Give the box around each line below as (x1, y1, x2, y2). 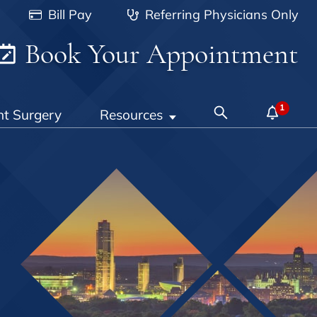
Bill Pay (45, 6, 92, 23)
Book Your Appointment (18, 37, 299, 71)
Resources (99, 106, 163, 124)
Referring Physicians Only (142, 6, 299, 23)
